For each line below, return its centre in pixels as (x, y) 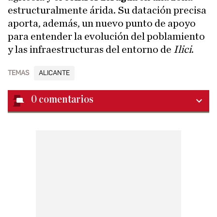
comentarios (66, 100)
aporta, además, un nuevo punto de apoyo (102, 23)
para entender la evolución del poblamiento (106, 36)
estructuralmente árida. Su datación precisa (107, 10)
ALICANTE (54, 73)
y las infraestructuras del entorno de (91, 49)
